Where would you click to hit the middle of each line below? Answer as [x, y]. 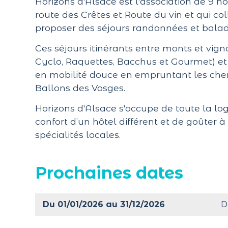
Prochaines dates [109, 173]
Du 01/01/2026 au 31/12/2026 [104, 204]
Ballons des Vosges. [80, 88]
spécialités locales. [78, 135]
